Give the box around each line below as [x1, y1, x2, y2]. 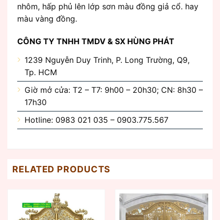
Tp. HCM [25, 67, 57, 77]
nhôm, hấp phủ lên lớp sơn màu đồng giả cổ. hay [17, 1, 198, 11]
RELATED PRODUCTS [12, 164, 111, 175]
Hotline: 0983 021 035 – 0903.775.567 [25, 114, 168, 125]
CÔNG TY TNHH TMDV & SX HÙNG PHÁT [17, 36, 174, 46]
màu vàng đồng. [17, 13, 77, 24]
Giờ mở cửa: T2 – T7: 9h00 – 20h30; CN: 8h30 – [25, 84, 203, 95]
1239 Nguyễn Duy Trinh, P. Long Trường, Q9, [25, 55, 190, 65]
